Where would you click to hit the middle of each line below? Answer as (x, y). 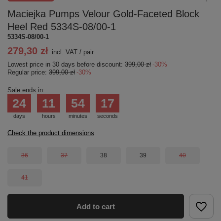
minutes (78, 116)
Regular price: (28, 72)
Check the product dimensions (51, 133)
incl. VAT (65, 52)
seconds (108, 116)
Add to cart (96, 206)
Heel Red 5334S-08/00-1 (62, 27)
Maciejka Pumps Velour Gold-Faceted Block (103, 14)
